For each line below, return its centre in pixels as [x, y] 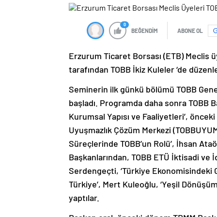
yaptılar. [84, 198]
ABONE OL [190, 31]
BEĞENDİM [145, 31]
